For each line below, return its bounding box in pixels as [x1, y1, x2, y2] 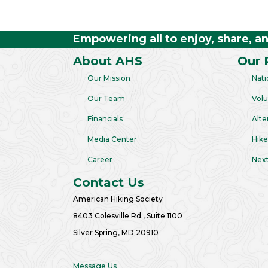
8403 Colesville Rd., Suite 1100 [73, 211, 182, 220]
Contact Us [73, 175, 144, 190]
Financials [87, 114, 123, 123]
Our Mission [87, 74, 130, 83]
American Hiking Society [73, 194, 163, 203]
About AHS [73, 54, 142, 68]
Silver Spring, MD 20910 [73, 228, 159, 237]
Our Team [87, 94, 125, 103]
